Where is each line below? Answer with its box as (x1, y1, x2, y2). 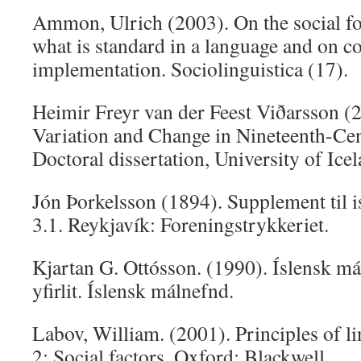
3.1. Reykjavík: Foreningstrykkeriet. (32, 210, 329, 238)
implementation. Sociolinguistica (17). (32, 55, 348, 82)
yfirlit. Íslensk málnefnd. (32, 276, 234, 304)
